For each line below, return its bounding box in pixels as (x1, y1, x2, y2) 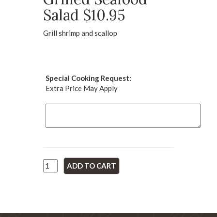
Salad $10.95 (43, 6, 125, 24)
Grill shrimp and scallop (43, 29, 117, 37)
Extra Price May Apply (46, 84, 118, 93)
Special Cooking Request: (46, 74, 131, 82)
